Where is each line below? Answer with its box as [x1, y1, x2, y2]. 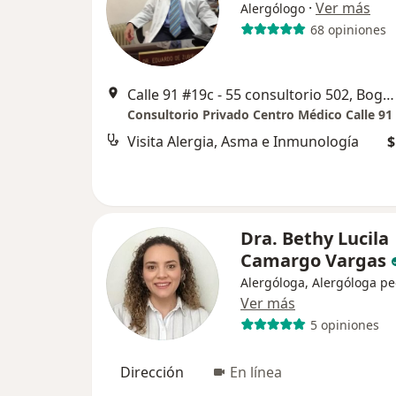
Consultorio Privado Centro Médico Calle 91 [127, 106, 392, 123]
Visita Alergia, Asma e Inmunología [127, 132, 359, 151]
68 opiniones [309, 20, 386, 38]
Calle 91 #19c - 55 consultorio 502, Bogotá [383, 85, 394, 104]
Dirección [120, 362, 184, 382]
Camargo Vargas [240, 248, 386, 272]
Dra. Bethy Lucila [240, 226, 389, 250]
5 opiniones [309, 316, 379, 333]
